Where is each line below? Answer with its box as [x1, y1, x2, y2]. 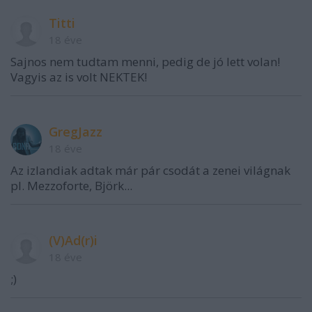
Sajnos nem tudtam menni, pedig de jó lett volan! [10, 53, 280, 70]
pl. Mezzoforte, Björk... [10, 177, 132, 194]
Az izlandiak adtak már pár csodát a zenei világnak [10, 162, 290, 178]
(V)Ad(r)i [49, 231, 97, 249]
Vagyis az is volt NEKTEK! [10, 68, 147, 85]
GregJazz [49, 123, 102, 140]
